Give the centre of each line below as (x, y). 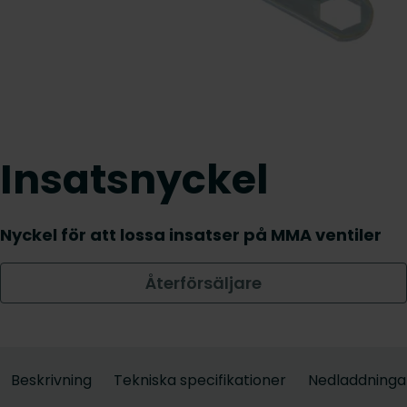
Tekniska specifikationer (200, 380)
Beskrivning (51, 380)
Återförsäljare (203, 283)
